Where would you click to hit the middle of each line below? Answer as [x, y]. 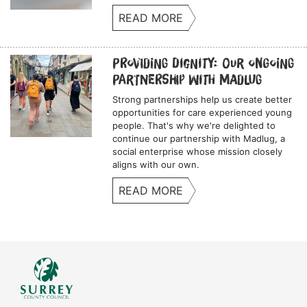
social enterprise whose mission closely [198, 152]
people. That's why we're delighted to [194, 126]
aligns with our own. [156, 165]
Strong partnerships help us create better [202, 100]
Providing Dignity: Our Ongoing [204, 63]
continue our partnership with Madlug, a [199, 139]
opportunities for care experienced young [202, 113]
